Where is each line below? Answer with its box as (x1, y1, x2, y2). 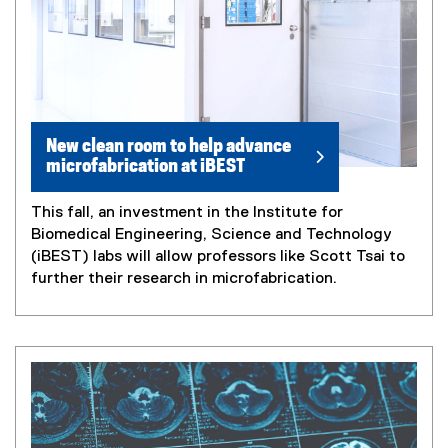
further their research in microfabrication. (31, 270, 337, 287)
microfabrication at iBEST (46, 156, 245, 176)
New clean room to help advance (46, 136, 291, 156)
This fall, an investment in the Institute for (31, 204, 343, 221)
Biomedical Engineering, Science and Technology (31, 226, 392, 243)
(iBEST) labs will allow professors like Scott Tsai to (31, 248, 405, 265)
